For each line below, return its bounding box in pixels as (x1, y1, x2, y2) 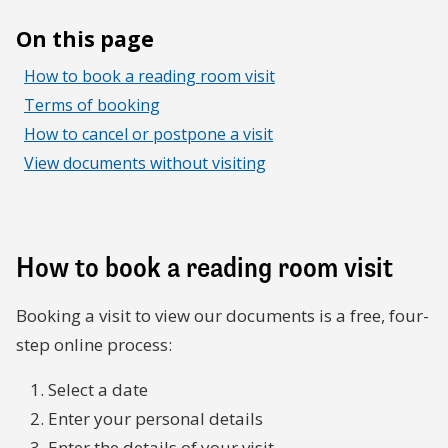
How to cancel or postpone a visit (24, 123, 273, 145)
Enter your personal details (48, 407, 263, 430)
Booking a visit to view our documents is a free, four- (16, 304, 429, 327)
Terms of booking (24, 94, 160, 116)
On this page (16, 25, 154, 53)
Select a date (48, 378, 148, 401)
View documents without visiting (24, 152, 266, 174)
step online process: (16, 333, 172, 356)
